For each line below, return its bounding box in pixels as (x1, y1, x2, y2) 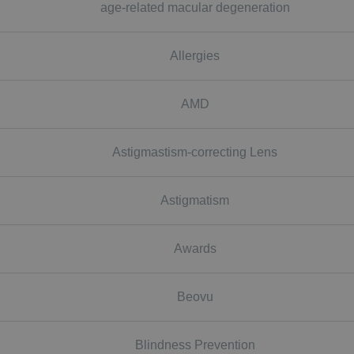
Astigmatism (160, 193, 229, 207)
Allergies (170, 48, 220, 62)
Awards (173, 241, 217, 255)
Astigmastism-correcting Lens (112, 145, 277, 159)
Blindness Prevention (134, 337, 255, 352)
